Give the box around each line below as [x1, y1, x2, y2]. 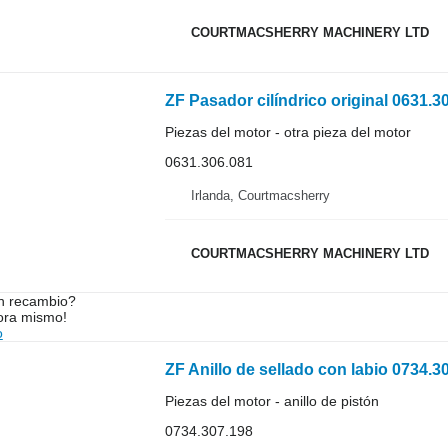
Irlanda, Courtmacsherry [190, 188, 330, 204]
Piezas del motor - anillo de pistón [164, 393, 379, 410]
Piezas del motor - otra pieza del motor [164, 123, 411, 140]
